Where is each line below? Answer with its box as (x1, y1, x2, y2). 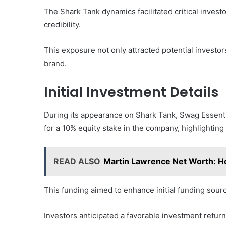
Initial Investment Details (44, 83, 218, 102)
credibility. (44, 20, 81, 30)
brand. (44, 59, 67, 69)
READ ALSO (53, 156, 100, 166)
